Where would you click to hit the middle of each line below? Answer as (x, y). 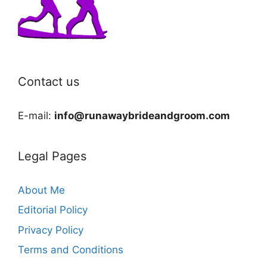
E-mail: (36, 115)
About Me (41, 190)
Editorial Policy (53, 210)
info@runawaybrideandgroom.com (142, 115)
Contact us (49, 81)
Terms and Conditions (71, 250)
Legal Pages (52, 156)
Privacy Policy (51, 230)
